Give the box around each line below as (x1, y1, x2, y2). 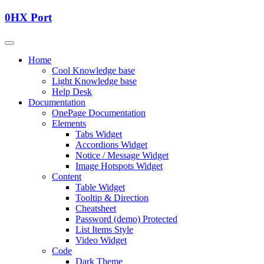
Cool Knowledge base (52, 65, 135, 76)
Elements (52, 118, 86, 129)
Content (52, 171, 81, 182)
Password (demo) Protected (75, 214, 177, 225)
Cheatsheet (75, 203, 116, 214)
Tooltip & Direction (75, 193, 148, 203)
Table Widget (75, 182, 125, 193)
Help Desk (52, 87, 92, 97)
